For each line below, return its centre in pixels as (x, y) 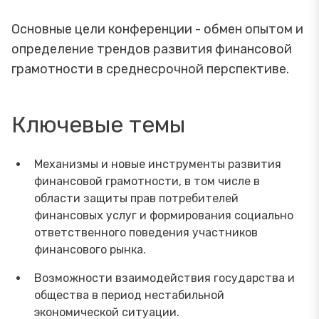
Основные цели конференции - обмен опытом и (157, 29)
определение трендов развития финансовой (152, 49)
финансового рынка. (91, 249)
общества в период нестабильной (129, 295)
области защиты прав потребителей (136, 198)
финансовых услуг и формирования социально (164, 215)
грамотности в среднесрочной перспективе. (150, 69)
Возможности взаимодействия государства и (164, 278)
